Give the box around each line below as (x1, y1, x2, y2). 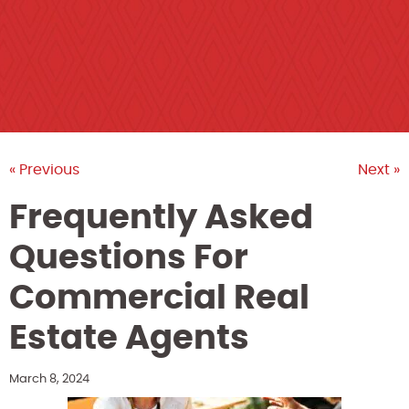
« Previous (9, 162, 79, 177)
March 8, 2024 (9, 372, 89, 385)
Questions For (9, 241, 248, 275)
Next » (358, 162, 400, 177)
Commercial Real (9, 281, 309, 315)
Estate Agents (9, 321, 257, 355)
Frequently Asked (9, 201, 313, 235)
